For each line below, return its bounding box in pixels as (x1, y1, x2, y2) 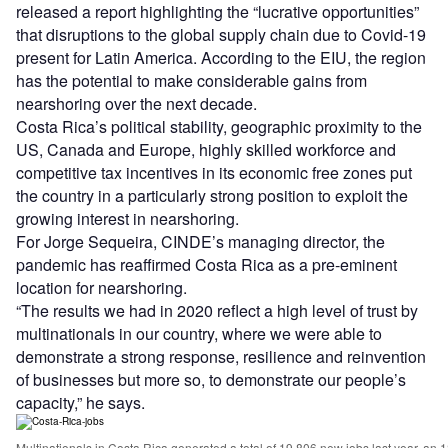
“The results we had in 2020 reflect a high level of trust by (16, 299, 418, 323)
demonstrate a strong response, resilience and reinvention (16, 345, 426, 369)
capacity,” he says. (16, 391, 145, 415)
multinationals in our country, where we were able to (16, 322, 382, 346)
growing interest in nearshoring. (16, 207, 239, 231)
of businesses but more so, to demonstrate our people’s (16, 368, 406, 392)
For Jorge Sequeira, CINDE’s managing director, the (16, 230, 385, 254)
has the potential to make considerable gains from (16, 69, 367, 93)
